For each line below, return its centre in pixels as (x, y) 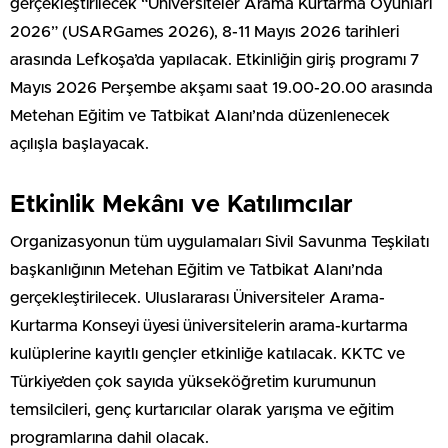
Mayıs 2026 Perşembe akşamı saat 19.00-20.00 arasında (221, 88)
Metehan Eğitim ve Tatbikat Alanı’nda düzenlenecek (200, 116)
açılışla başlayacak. (79, 144)
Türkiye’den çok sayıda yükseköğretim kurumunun (193, 382)
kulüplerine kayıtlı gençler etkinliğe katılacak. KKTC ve (207, 354)
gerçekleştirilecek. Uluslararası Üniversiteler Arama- (197, 298)
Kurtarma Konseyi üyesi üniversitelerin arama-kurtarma (209, 326)
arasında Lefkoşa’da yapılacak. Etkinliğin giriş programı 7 (214, 60)
